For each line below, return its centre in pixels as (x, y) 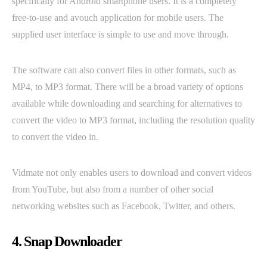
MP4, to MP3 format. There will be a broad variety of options (128, 87)
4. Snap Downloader (67, 242)
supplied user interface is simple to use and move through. (120, 35)
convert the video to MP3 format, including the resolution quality (133, 120)
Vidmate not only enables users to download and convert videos (132, 173)
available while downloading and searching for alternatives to (127, 104)
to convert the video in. (55, 137)
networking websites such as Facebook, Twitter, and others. (124, 206)
